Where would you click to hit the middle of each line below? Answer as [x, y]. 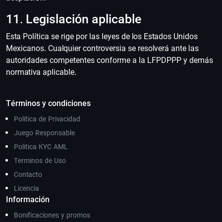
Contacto [28, 174]
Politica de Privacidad [47, 119]
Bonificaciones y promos [52, 215]
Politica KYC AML [41, 147]
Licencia [27, 188]
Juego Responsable [44, 133]
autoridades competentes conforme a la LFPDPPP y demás [110, 60]
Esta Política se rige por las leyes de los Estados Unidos [102, 36]
